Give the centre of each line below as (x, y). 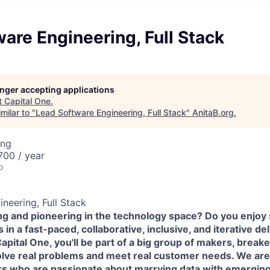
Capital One (27, 101)
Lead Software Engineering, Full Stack (111, 112)
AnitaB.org (213, 112)
